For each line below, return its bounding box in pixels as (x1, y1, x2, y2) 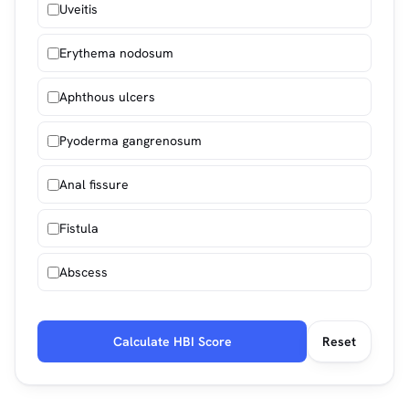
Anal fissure (59, 176, 129, 193)
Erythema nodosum (59, 45, 173, 61)
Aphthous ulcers (59, 89, 155, 105)
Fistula (59, 220, 99, 236)
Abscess (59, 264, 108, 280)
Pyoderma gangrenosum (59, 132, 202, 149)
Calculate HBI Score (112, 333, 232, 350)
